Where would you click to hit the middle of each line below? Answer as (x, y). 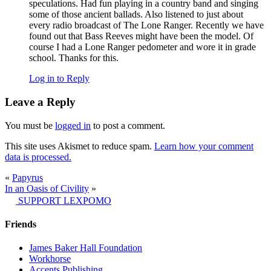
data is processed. (38, 157)
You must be (30, 125)
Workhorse (50, 259)
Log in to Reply (59, 79)
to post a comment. (128, 125)
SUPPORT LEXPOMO (65, 200)
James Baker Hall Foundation (86, 248)
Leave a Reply (40, 102)
